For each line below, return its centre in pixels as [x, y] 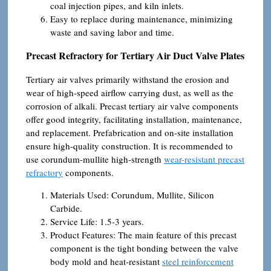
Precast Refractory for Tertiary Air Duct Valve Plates [135, 55]
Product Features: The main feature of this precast [143, 234]
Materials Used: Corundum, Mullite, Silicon [132, 194]
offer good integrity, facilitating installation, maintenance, [134, 119]
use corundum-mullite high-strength [95, 159]
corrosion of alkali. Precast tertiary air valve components [132, 106]
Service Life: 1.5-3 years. [97, 221]
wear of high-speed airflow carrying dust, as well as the [130, 92]
